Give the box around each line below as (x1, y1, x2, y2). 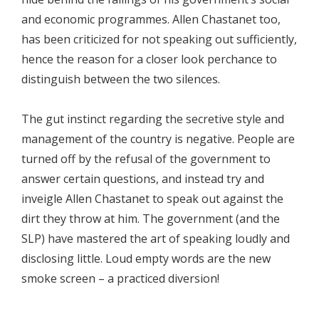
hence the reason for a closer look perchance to (21, 51, 277, 67)
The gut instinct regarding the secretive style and (21, 111, 284, 127)
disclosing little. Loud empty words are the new (21, 251, 271, 266)
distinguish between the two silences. (21, 71, 220, 87)
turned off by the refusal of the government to (21, 151, 271, 167)
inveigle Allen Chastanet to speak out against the (21, 191, 283, 206)
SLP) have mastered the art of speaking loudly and (21, 231, 290, 246)
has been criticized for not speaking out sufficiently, (21, 31, 297, 47)
